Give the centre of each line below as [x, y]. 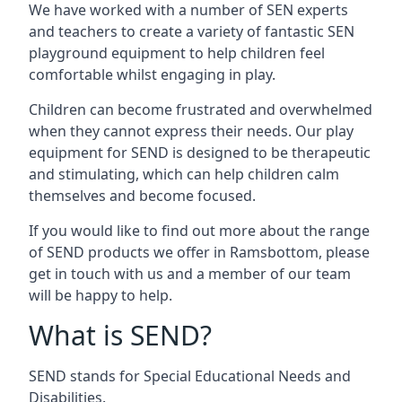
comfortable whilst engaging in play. [152, 74]
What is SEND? [120, 335]
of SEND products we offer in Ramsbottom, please [199, 252]
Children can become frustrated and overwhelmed [201, 109]
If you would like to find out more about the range [199, 231]
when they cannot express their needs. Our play [191, 131]
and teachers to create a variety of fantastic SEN [192, 31]
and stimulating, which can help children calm [184, 174]
